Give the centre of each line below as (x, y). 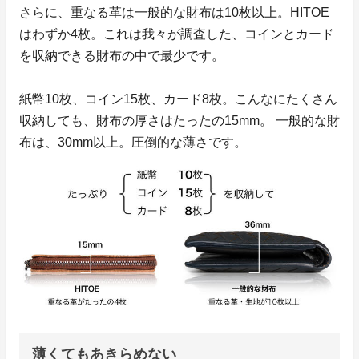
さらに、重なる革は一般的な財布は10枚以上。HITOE (174, 13)
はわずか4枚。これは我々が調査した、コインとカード (177, 34)
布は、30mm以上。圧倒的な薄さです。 (133, 143)
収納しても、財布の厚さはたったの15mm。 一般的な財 (179, 121)
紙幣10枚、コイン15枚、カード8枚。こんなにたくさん (178, 99)
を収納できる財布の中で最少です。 (122, 56)
